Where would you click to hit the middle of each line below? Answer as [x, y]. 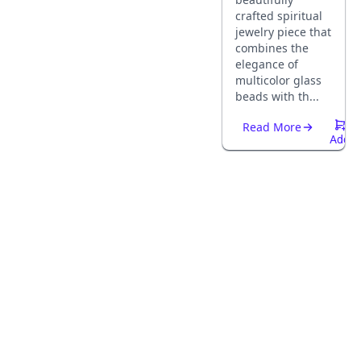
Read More [272, 127]
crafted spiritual [279, 16]
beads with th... [277, 96]
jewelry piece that [283, 32]
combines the [272, 48]
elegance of [267, 64]
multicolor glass [278, 80]
